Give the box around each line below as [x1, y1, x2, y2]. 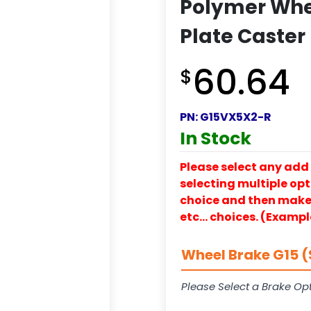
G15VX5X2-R [200, 108, 271, 125]
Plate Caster [180, 22, 305, 50]
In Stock [180, 126, 251, 151]
